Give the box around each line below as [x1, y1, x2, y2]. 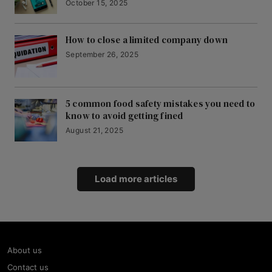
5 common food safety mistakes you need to [66, 97, 256, 110]
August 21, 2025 [66, 126, 123, 135]
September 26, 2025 [66, 50, 139, 59]
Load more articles [95, 173, 177, 185]
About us [7, 245, 42, 256]
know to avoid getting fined [66, 109, 183, 123]
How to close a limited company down [66, 33, 228, 47]
